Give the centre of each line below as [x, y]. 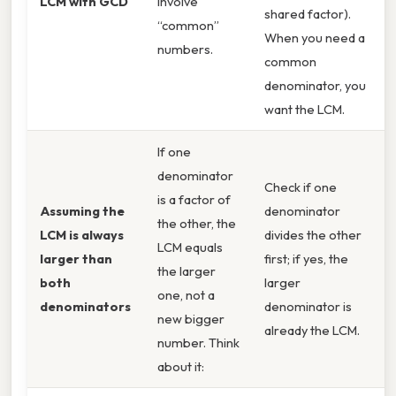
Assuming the [82, 211]
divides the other [313, 235]
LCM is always [82, 235]
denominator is [308, 307]
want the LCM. [305, 110]
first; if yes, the [306, 259]
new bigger [191, 319]
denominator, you [315, 86]
